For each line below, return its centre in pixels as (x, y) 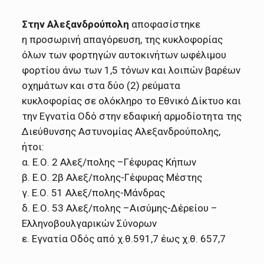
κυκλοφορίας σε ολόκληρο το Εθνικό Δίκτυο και (132, 100)
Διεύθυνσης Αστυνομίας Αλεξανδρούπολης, (121, 131)
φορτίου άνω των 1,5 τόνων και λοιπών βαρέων (131, 70)
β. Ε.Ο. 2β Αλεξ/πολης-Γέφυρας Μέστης (112, 177)
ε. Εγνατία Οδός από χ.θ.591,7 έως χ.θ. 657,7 (124, 238)
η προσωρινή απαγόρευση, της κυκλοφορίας (123, 39)
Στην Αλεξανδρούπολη (76, 24)
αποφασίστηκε (165, 24)
